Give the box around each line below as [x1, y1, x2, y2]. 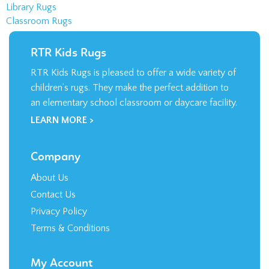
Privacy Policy [31, 122, 87, 133]
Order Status [31, 211, 82, 222]
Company [31, 67, 80, 79]
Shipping [31, 245, 65, 256]
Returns [77, 245, 107, 256]
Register [62, 195, 95, 205]
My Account [31, 174, 92, 186]
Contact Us [31, 105, 76, 116]
